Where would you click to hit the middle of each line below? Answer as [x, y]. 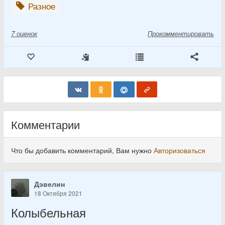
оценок [27, 33]
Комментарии [45, 124]
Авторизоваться [180, 150]
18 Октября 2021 [58, 193]
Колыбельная [48, 212]
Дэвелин [49, 184]
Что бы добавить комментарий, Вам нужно [82, 150]
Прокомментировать [181, 33]
